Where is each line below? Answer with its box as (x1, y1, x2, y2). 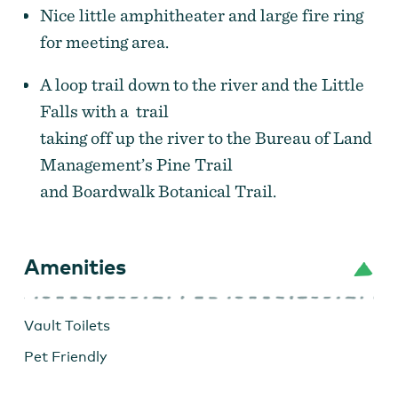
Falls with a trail (39, 100, 169, 123)
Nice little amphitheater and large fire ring (39, 4, 363, 27)
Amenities (23, 253, 126, 280)
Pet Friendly (23, 348, 107, 366)
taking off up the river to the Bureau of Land (39, 127, 372, 149)
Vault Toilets (23, 317, 110, 335)
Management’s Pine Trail (39, 154, 233, 176)
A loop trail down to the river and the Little (39, 74, 364, 96)
